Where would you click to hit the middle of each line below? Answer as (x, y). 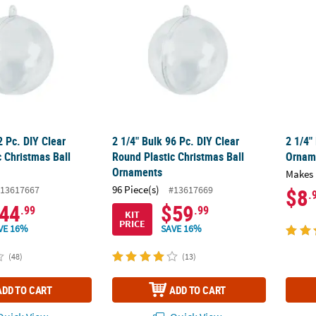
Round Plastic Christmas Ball (178, 157)
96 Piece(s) (136, 189)
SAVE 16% (182, 229)
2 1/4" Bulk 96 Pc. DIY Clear (176, 141)
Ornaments (138, 172)
